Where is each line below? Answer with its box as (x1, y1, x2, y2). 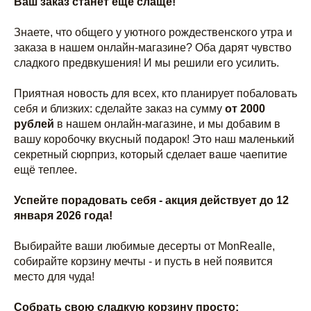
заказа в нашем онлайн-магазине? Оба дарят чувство (14, 41, 292, 53)
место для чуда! (14, 270, 94, 283)
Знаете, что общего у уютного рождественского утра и (14, 26, 292, 38)
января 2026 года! (14, 209, 112, 221)
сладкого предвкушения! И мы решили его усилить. (14, 56, 279, 69)
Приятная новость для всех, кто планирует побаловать (14, 87, 297, 99)
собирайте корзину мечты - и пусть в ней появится (14, 255, 273, 267)
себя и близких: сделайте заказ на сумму (14, 102, 225, 115)
